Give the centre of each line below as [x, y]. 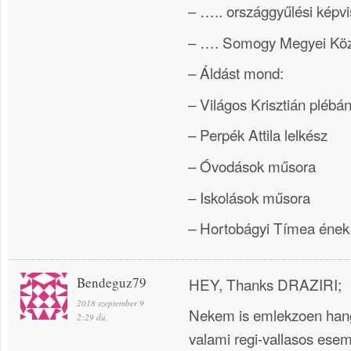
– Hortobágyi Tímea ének [269, 228]
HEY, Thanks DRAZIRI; [265, 284]
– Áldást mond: [236, 73]
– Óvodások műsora [252, 166]
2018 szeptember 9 [110, 302]
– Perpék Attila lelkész [258, 135]
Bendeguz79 [112, 282]
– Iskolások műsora [249, 197]
